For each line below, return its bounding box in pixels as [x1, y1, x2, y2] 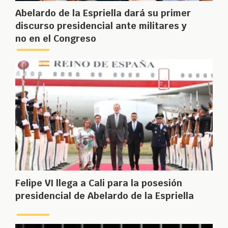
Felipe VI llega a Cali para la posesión [15, 177, 182, 189]
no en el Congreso [15, 33, 96, 45]
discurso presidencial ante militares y [15, 20, 187, 32]
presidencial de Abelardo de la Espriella [15, 189, 194, 202]
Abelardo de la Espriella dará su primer [15, 7, 191, 19]
